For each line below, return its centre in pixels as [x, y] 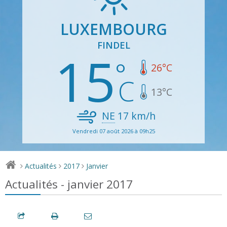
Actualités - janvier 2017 [69, 184]
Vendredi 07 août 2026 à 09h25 [113, 131]
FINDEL [113, 45]
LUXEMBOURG [113, 29]
